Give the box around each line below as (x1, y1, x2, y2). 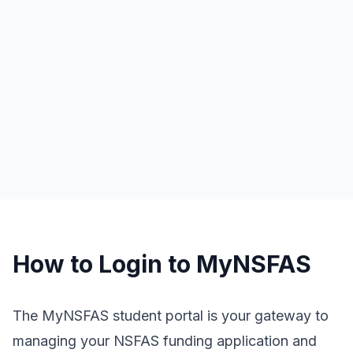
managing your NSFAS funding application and (13, 333, 317, 349)
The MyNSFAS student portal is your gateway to (13, 307, 329, 324)
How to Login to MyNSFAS (13, 250, 311, 278)
